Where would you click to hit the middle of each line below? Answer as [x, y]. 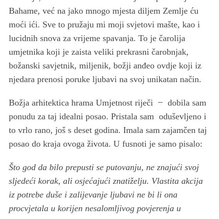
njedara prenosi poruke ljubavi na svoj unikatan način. [105, 79]
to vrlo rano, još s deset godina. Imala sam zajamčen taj [108, 130]
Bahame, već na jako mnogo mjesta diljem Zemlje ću [103, 11]
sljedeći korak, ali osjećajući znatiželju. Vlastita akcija [106, 181]
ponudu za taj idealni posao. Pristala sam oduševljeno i [107, 116]
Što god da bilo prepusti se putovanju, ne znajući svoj [104, 167]
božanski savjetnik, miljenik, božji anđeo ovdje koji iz [105, 65]
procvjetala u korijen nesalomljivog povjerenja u [95, 208]
